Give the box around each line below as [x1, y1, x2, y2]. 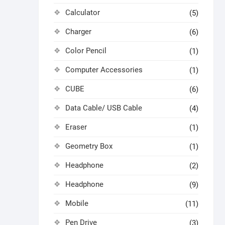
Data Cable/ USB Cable [65, 103, 142, 113]
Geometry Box [65, 142, 113, 151]
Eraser [65, 123, 87, 132]
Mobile [65, 199, 88, 208]
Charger [65, 27, 91, 36]
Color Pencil [65, 46, 106, 55]
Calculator [65, 8, 100, 17]
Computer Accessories [65, 65, 143, 74]
